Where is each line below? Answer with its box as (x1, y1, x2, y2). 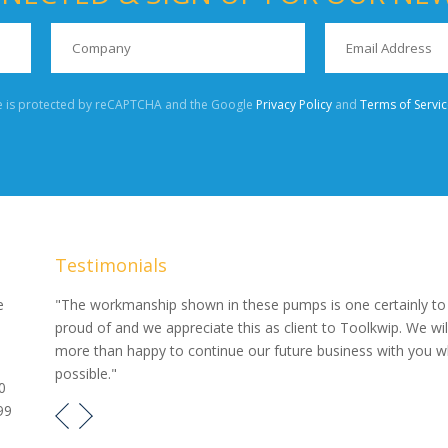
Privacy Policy (255, 95, 332, 113)
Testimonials (54, 252, 167, 277)
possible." (54, 364, 117, 384)
